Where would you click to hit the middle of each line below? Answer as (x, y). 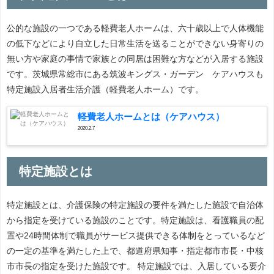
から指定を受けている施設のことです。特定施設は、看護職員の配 (135, 220)
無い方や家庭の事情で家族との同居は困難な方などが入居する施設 (135, 59)
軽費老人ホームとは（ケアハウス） (151, 117)
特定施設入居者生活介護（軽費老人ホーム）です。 (105, 90)
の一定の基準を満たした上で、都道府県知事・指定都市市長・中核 (135, 251)
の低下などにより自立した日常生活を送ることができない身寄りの (135, 44)
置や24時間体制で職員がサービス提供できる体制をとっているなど (136, 236)
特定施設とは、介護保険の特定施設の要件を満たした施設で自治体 (135, 205)
